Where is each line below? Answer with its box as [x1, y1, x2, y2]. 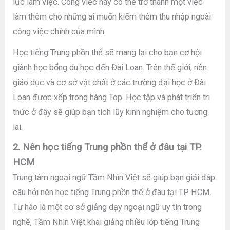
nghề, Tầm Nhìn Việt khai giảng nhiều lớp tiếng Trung [13, 217, 200, 227]
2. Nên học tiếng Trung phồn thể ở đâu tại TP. [13, 142, 202, 154]
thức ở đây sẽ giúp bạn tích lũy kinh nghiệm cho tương [13, 107, 208, 117]
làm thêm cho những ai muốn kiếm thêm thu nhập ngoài [13, 12, 212, 22]
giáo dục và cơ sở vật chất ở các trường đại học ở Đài [13, 77, 206, 87]
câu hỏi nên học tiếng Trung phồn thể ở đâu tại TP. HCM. [13, 187, 212, 198]
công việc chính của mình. [13, 27, 106, 37]
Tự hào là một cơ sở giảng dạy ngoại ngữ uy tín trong [13, 202, 202, 213]
